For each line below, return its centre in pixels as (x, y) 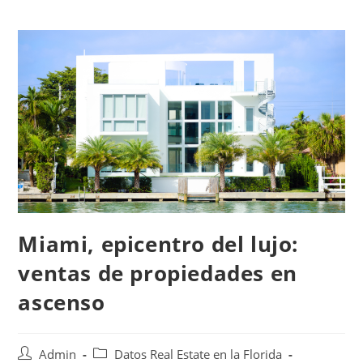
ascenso (62, 303)
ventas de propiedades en (158, 273)
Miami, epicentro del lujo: (158, 244)
